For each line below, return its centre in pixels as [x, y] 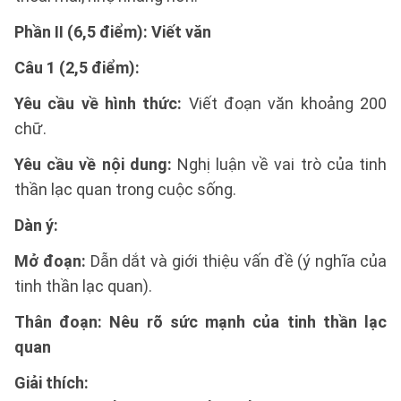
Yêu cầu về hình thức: [98, 103]
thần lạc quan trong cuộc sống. [125, 189]
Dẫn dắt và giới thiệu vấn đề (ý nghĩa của [236, 261]
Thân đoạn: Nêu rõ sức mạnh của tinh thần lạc [200, 322]
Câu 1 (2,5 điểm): [77, 68]
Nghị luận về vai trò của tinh [279, 164]
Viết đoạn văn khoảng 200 [285, 103]
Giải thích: [51, 383]
